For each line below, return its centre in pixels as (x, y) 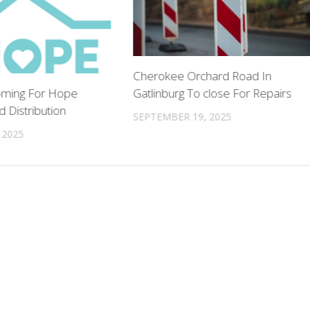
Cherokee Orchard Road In (202, 75)
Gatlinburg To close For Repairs (212, 93)
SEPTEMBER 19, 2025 (182, 116)
